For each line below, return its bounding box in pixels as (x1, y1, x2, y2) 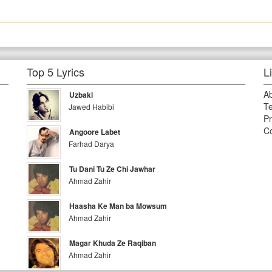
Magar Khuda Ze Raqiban (69, 237, 157, 248)
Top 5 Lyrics (27, 64, 85, 80)
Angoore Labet (69, 126, 121, 137)
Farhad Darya (69, 138, 115, 149)
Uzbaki (69, 89, 93, 100)
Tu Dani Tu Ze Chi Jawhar (69, 163, 156, 174)
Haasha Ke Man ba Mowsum (69, 200, 168, 211)
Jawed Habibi (69, 101, 115, 112)
